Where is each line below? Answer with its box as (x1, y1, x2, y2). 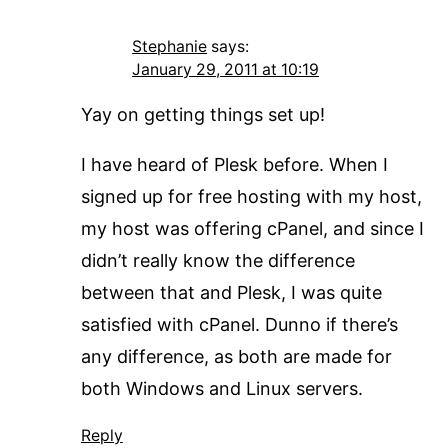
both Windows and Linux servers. (80, 378, 363, 400)
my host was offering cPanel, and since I (80, 218, 424, 240)
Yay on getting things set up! (80, 104, 325, 126)
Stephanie (132, 37, 208, 57)
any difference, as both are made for (80, 346, 392, 368)
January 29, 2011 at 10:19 (132, 60, 320, 80)
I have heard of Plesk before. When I (80, 154, 388, 176)
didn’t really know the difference (80, 250, 355, 272)
